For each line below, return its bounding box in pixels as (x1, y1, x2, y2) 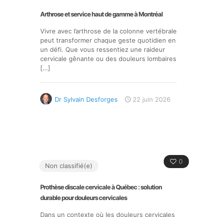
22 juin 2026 (133, 95, 170, 103)
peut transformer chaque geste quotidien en (40, 36, 176, 44)
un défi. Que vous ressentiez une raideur (40, 46, 165, 53)
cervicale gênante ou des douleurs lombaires (40, 55, 176, 62)
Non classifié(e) (45, 162, 93, 170)
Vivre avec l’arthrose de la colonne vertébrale (40, 27, 177, 35)
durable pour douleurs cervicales (40, 194, 127, 201)
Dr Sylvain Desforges (55, 95, 118, 103)
